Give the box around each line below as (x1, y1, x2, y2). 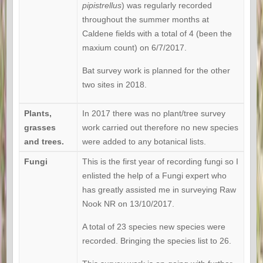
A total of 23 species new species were (82, 222, 225, 232)
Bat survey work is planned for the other (82, 66, 230, 76)
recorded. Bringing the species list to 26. (82, 236, 231, 246)
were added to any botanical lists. (82, 137, 206, 147)
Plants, (23, 109, 52, 119)
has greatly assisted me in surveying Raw (82, 185, 236, 195)
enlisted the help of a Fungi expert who (82, 171, 227, 181)
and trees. (23, 137, 64, 147)
